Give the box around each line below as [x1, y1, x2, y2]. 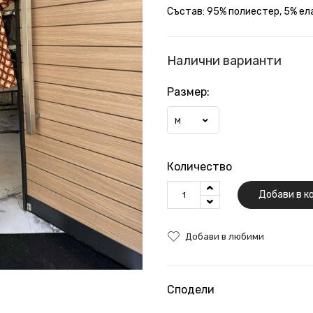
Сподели [167, 282, 214, 296]
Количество [167, 159, 232, 173]
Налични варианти [167, 52, 282, 68]
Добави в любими [185, 231, 264, 242]
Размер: [167, 85, 210, 99]
